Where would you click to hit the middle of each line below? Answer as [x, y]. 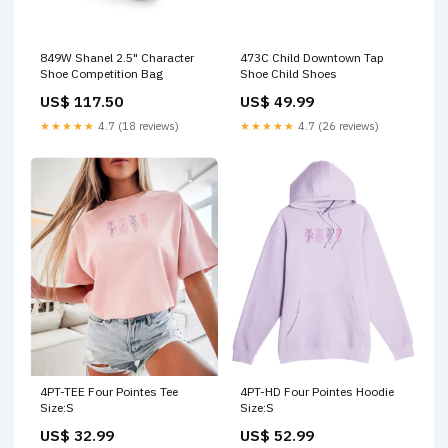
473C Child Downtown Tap [312, 58]
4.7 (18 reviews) [137, 126]
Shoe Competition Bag [101, 74]
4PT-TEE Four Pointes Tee [109, 392]
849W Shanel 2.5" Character [117, 58]
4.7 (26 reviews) [337, 126]
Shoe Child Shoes [288, 74]
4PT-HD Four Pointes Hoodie [317, 392]
